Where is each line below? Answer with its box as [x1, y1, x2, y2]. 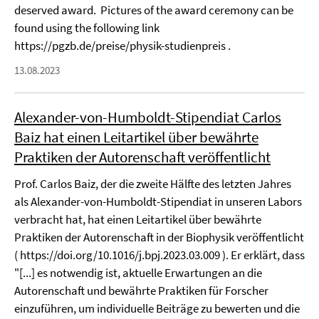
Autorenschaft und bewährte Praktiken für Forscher [14, 283, 268, 298]
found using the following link [14, 20, 159, 36]
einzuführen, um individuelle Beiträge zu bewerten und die [14, 300, 300, 316]
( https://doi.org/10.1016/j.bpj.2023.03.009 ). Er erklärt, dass [14, 247, 305, 263]
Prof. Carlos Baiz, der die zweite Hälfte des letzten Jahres [14, 176, 291, 192]
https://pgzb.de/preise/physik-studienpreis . [14, 38, 231, 53]
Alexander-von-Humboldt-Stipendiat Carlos [14, 108, 281, 127]
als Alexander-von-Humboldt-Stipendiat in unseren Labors [14, 194, 302, 209]
